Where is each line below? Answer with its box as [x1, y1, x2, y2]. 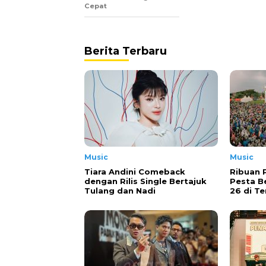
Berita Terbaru [84, 45, 167, 58]
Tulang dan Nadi [84, 186, 156, 195]
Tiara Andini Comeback [84, 167, 185, 176]
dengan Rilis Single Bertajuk [84, 176, 207, 186]
